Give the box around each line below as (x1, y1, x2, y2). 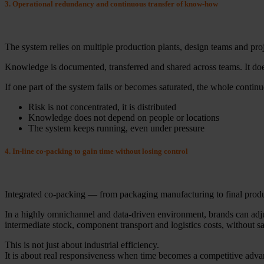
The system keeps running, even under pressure (28, 123, 204, 133)
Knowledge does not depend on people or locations (28, 112, 219, 123)
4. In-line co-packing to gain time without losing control (5, 146, 188, 156)
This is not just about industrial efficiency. (5, 240, 159, 250)
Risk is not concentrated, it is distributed (28, 101, 176, 112)
